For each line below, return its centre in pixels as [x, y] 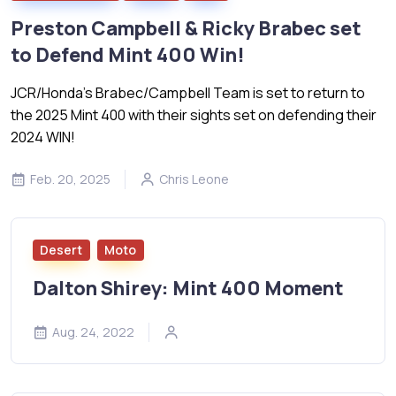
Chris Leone [194, 179]
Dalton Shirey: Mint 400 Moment [188, 288]
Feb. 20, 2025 [70, 179]
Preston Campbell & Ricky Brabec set [186, 28]
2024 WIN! [43, 137]
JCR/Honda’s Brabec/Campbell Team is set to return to [188, 93]
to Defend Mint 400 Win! [128, 55]
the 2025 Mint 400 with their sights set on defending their [194, 115]
